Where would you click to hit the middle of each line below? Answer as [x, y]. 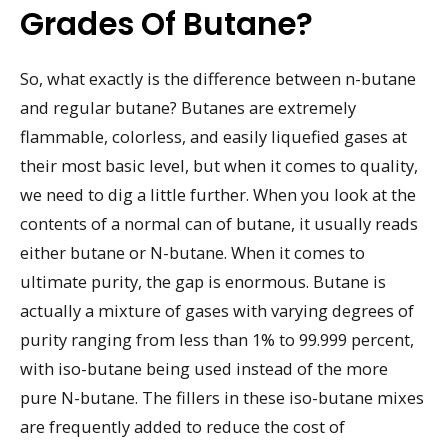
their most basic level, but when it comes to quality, [219, 165]
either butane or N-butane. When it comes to [192, 252]
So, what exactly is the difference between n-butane [218, 78]
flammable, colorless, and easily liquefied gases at [213, 136]
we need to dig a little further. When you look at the [218, 194]
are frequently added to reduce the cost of [182, 426]
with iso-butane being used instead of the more [204, 368]
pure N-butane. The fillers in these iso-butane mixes [222, 397]
